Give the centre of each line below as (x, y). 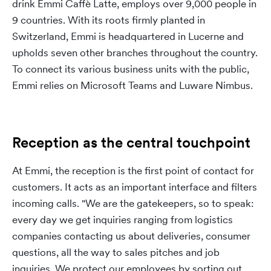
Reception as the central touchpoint (131, 142)
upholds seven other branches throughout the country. (135, 53)
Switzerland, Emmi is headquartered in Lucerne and (128, 36)
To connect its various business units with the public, (131, 69)
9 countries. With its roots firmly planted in (109, 20)
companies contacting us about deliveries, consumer (131, 236)
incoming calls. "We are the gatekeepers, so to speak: (133, 203)
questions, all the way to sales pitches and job (116, 252)
